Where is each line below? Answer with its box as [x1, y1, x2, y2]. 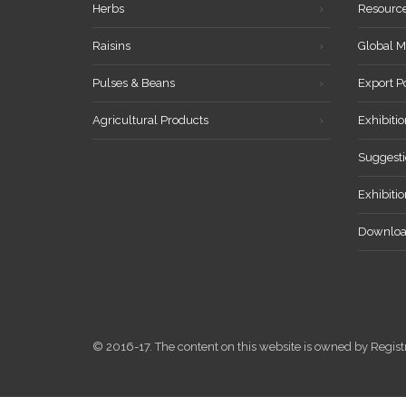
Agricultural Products [92, 113, 208, 127]
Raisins [92, 39, 130, 53]
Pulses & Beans [92, 76, 175, 90]
